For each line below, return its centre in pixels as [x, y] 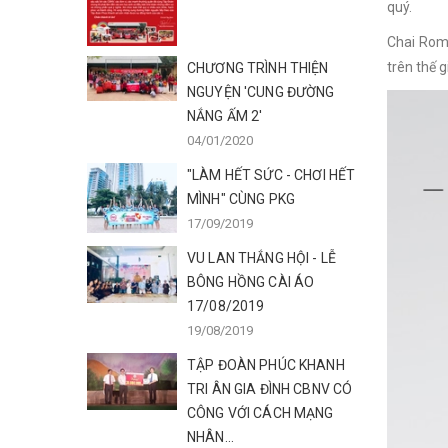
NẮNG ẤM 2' [225, 116]
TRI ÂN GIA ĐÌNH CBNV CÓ [270, 389]
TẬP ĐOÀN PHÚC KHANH [266, 365]
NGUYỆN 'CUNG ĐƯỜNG [261, 92]
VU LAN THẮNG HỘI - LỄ [261, 258]
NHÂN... [210, 437]
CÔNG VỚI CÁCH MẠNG [260, 413]
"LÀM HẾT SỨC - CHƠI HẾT [271, 175]
